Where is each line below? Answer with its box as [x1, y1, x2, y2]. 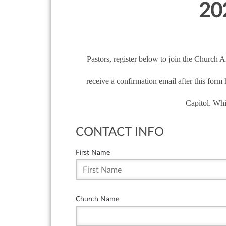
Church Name [76, 195, 119, 203]
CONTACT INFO [76, 126, 164, 138]
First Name [76, 148, 110, 156]
